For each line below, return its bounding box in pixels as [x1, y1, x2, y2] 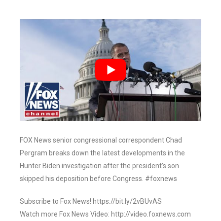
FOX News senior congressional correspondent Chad [20, 136, 182, 145]
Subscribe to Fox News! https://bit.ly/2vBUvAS [20, 197, 162, 206]
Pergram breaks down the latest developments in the [20, 149, 185, 157]
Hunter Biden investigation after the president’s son [20, 162, 179, 170]
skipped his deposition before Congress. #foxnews [20, 175, 177, 183]
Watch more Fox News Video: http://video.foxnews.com [20, 210, 191, 219]
